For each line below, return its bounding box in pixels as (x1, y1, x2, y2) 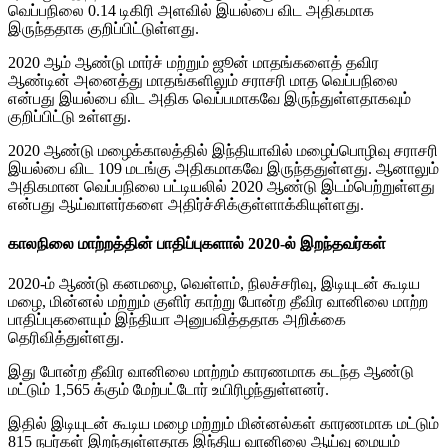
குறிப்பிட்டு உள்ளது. (8, 108, 131, 126)
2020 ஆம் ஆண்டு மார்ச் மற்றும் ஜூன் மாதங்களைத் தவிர (8, 54, 379, 72)
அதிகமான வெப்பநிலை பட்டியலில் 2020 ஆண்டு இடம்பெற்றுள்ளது (8, 178, 435, 196)
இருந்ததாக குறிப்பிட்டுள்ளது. (8, 20, 199, 38)
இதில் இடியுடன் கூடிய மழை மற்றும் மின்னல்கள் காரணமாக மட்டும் (8, 414, 439, 432)
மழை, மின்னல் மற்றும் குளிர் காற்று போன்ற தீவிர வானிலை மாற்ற (8, 292, 428, 310)
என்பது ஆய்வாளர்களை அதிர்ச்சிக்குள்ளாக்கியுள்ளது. (8, 196, 368, 214)
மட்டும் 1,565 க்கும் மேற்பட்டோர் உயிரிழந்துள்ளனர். (8, 380, 333, 398)
